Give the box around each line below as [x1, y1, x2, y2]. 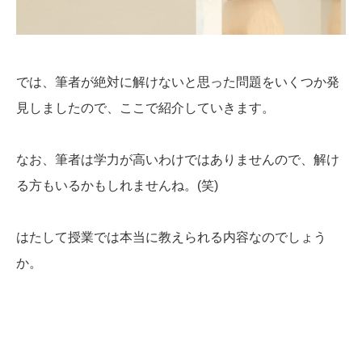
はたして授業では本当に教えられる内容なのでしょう [16, 229, 326, 244]
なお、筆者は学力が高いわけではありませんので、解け [16, 152, 339, 166]
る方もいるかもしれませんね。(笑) [16, 178, 218, 192]
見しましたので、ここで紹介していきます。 [16, 100, 275, 115]
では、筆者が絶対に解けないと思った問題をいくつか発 [16, 74, 339, 89]
